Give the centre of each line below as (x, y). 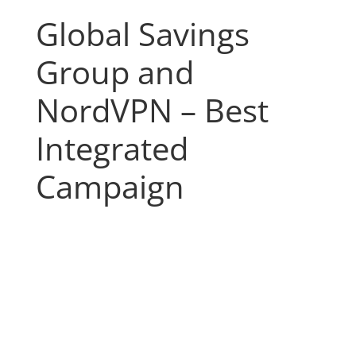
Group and (114, 72)
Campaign (110, 187)
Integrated (112, 149)
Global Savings (142, 34)
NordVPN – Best (152, 110)
